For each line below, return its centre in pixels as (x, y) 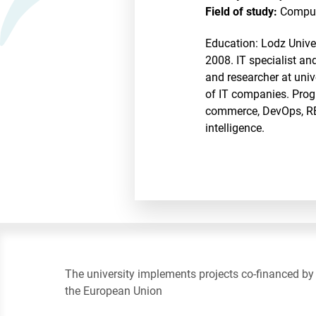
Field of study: (242, 12)
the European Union (114, 291)
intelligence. (235, 128)
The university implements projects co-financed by (189, 274)
